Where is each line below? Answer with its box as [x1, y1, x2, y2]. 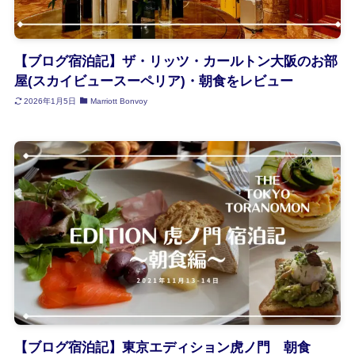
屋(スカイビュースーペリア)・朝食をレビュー [13, 74, 293, 90]
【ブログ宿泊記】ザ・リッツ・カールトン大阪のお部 [13, 54, 338, 70]
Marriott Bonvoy [90, 96, 147, 105]
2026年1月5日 [24, 96, 77, 105]
